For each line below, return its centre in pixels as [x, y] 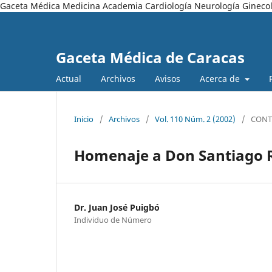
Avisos [168, 78]
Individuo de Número [113, 219]
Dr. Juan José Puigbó [117, 207]
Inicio [84, 119]
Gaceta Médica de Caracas [150, 57]
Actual [69, 78]
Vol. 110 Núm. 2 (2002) [195, 119]
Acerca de [221, 78]
